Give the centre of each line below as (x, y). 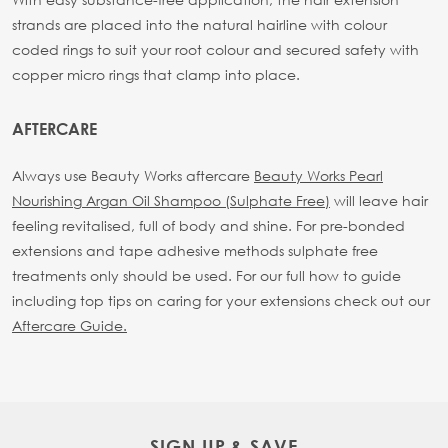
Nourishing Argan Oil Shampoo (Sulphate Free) (171, 200)
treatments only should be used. (124, 275)
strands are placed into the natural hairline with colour (199, 24)
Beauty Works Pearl (318, 175)
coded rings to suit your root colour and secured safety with (215, 49)
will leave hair (379, 200)
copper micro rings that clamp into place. (156, 74)
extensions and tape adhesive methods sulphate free (195, 250)
